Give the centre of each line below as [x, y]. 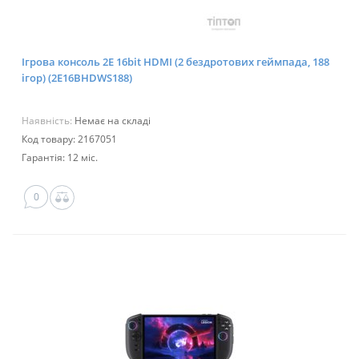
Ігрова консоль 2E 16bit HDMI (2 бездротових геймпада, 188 [175, 62]
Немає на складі [113, 121]
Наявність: [48, 121]
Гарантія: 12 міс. [60, 158]
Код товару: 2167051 [69, 139]
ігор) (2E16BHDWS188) [77, 78]
